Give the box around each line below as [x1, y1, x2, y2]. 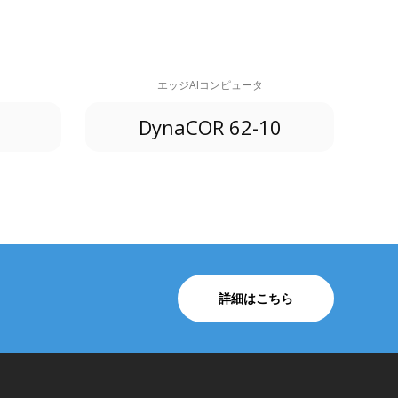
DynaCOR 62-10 [138, 113, 282, 140]
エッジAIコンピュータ [156, 76, 263, 92]
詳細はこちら [219, 289, 293, 306]
